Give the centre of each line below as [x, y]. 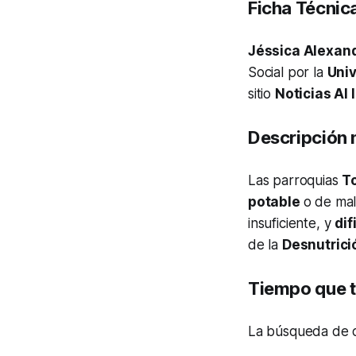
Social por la [288, 73]
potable [276, 202]
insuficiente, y [292, 224]
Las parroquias [295, 181]
